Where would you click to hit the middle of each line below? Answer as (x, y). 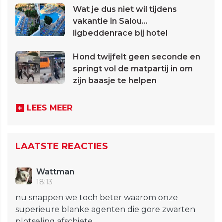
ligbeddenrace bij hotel (120, 33)
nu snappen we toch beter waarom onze (97, 198)
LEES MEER (50, 108)
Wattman (55, 172)
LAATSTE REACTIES (62, 146)
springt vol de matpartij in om (133, 69)
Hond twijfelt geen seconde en (137, 57)
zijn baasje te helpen (115, 81)
